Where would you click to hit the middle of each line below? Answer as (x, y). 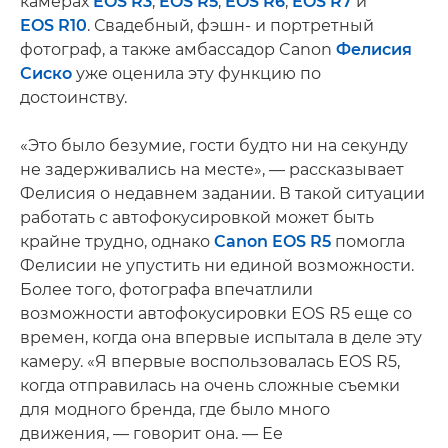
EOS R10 (53, 25)
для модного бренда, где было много (175, 409)
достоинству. (73, 97)
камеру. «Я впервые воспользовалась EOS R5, (210, 361)
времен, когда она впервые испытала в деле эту (221, 337)
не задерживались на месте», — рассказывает (212, 169)
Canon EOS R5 (272, 241)
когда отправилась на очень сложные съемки (210, 385)
